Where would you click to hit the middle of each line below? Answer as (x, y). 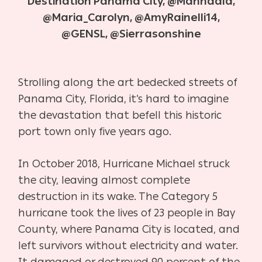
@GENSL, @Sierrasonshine (131, 34)
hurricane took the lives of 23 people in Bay (127, 213)
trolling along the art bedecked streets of (130, 82)
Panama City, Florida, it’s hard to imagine (124, 99)
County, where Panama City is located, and (129, 229)
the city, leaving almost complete (104, 180)
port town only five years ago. (96, 131)
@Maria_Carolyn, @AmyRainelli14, (131, 17)
